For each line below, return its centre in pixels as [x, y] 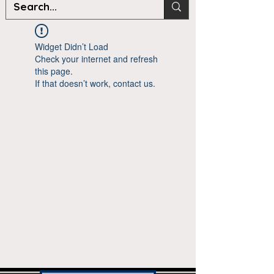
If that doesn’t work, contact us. [95, 83]
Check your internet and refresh [96, 59]
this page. [54, 71]
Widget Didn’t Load [72, 46]
